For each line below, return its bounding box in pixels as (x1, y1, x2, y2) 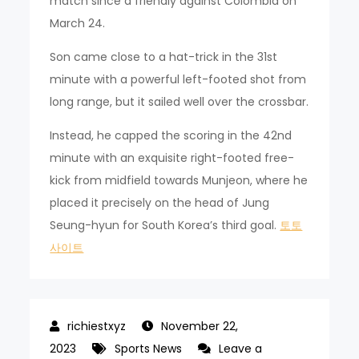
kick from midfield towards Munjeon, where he (50, 171, 309, 188)
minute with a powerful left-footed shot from (50, 71, 307, 87)
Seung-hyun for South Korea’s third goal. (50, 216, 280, 233)
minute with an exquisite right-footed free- (50, 149, 295, 166)
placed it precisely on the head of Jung (50, 194, 270, 211)
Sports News (115, 340, 183, 357)
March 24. (50, 14, 106, 31)
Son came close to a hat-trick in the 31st (50, 48, 278, 65)
